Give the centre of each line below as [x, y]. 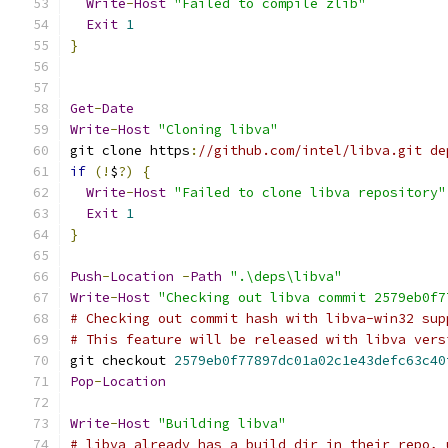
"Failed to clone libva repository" [310, 192]
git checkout [122, 360]
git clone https [130, 150]
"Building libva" [222, 423]
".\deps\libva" [286, 276]
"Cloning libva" [218, 129]
